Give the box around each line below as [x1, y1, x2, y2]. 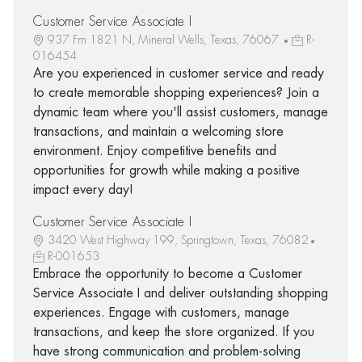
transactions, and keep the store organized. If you [32, 325, 314, 339]
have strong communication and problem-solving [32, 344, 301, 358]
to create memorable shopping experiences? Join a [32, 86, 319, 99]
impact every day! [32, 183, 133, 196]
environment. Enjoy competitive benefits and [32, 144, 276, 158]
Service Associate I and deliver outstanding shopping [32, 286, 328, 300]
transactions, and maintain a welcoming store [32, 124, 284, 138]
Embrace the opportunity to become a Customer [32, 267, 302, 280]
